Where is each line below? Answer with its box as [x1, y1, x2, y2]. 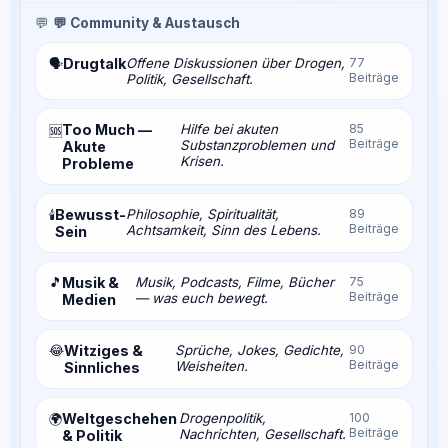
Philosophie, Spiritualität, [126, 205, 279, 222]
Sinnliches [64, 358, 140, 376]
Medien [62, 290, 116, 308]
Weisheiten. [175, 357, 249, 374]
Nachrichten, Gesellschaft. [179, 425, 347, 442]
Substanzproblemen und [179, 136, 334, 153]
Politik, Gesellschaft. [126, 70, 253, 87]
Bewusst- [55, 205, 126, 223]
